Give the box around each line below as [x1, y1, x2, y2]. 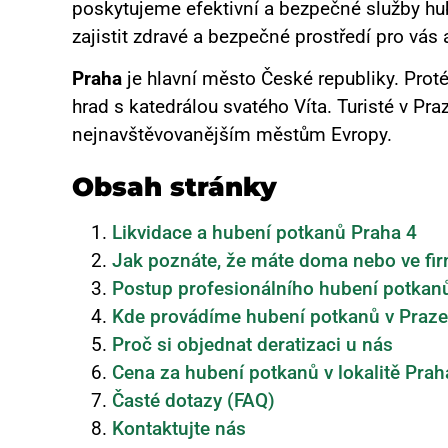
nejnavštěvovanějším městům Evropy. [72, 123, 392, 147]
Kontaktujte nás [112, 416, 246, 440]
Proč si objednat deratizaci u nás [112, 332, 393, 356]
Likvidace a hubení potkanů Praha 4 [112, 220, 417, 244]
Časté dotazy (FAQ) [112, 388, 275, 412]
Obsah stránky [72, 170, 277, 203]
